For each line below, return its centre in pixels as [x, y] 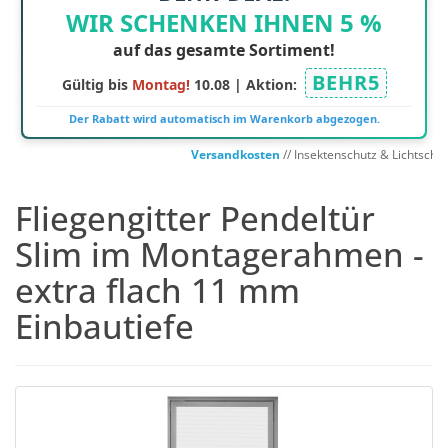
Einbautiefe [104, 327]
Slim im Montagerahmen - [219, 255]
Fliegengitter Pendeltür [195, 219]
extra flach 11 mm [157, 291]
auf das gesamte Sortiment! [224, 50]
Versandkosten [210, 155]
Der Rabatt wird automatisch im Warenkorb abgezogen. [224, 119]
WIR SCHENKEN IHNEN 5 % [224, 23]
